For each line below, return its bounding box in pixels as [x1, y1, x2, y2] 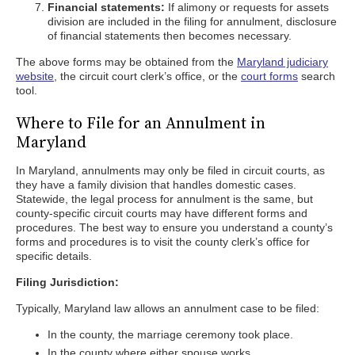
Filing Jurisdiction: [16, 276, 119, 288]
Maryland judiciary [237, 55, 328, 68]
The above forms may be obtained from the [16, 55, 237, 68]
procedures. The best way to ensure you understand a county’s [16, 221, 333, 234]
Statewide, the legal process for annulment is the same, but [16, 193, 313, 205]
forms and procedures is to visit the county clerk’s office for [16, 235, 310, 248]
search [298, 70, 335, 82]
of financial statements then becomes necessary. [48, 29, 292, 42]
